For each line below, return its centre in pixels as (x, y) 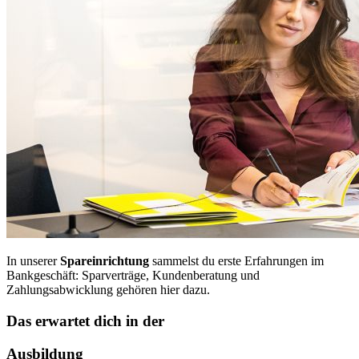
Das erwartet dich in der (85, 321)
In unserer (33, 261)
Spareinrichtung (105, 261)
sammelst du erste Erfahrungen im (236, 261)
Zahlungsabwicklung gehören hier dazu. (108, 290)
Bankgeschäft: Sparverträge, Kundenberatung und (133, 276)
